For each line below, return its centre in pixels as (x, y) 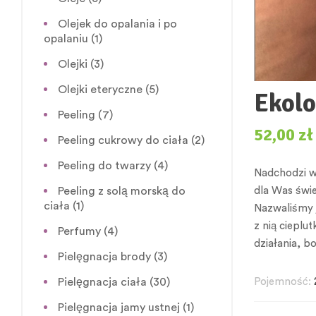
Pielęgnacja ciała (102, 282)
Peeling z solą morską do (122, 191)
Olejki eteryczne (100, 89)
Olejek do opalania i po (117, 24)
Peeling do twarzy (104, 165)
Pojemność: (282, 281)
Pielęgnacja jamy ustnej (119, 307)
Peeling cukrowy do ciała (123, 140)
